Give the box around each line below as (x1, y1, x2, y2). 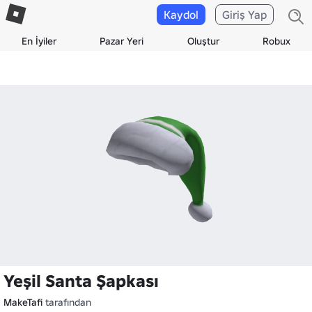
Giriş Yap (222, 8, 267, 22)
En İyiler (22, 35, 57, 47)
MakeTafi (3, 296, 42, 309)
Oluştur (187, 35, 219, 47)
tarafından (42, 296, 91, 309)
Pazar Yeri (100, 35, 144, 47)
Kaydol (164, 8, 198, 22)
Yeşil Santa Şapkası (3, 270, 159, 292)
